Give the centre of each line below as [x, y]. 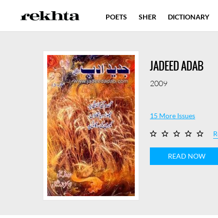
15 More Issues [173, 116]
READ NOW [186, 156]
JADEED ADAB [177, 66]
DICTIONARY [189, 17]
